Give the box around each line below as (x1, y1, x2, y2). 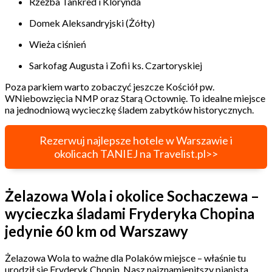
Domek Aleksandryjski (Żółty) (29, 16, 157, 29)
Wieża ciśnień (29, 38, 88, 50)
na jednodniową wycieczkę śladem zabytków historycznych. (5, 103, 257, 115)
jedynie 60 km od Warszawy (5, 222, 188, 240)
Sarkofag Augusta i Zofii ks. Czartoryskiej (29, 59, 202, 71)
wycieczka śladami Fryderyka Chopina (5, 204, 254, 222)
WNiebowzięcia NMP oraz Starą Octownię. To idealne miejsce (5, 92, 265, 104)
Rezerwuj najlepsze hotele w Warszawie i (39, 133, 233, 147)
